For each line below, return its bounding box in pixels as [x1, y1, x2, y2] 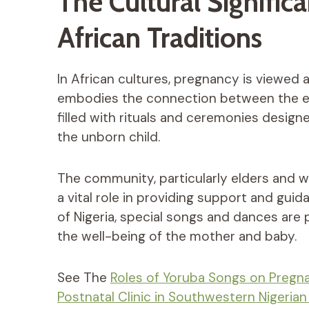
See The [57, 268, 110, 286]
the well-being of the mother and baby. [57, 227, 297, 245]
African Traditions [57, 20, 262, 54]
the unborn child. [57, 128, 160, 146]
